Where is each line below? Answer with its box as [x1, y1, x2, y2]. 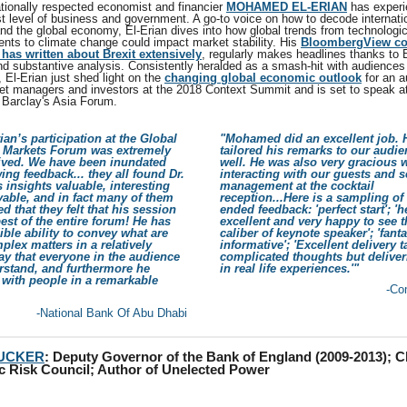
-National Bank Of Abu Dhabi [36, 306, 187, 320]
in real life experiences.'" [220, 262, 359, 275]
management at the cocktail [220, 179, 374, 193]
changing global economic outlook [164, 71, 362, 84]
